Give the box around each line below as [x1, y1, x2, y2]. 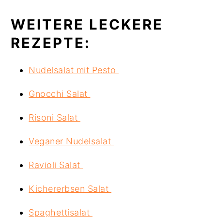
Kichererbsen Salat [29, 184, 111, 194]
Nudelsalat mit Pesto [29, 65, 119, 76]
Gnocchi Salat [29, 89, 91, 99]
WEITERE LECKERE [11, 16, 164, 33]
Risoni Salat [29, 112, 80, 123]
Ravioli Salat [29, 160, 83, 170]
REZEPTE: [11, 34, 96, 52]
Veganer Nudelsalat [29, 136, 114, 147]
